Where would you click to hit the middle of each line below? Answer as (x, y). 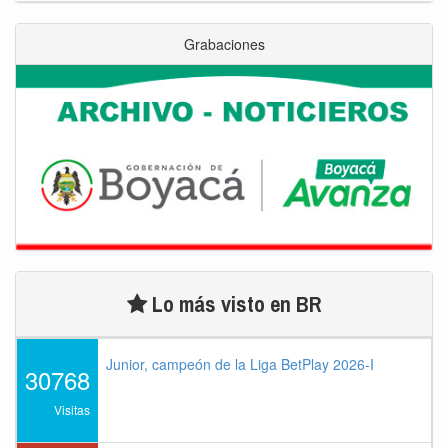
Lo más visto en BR (234, 304)
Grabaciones (224, 44)
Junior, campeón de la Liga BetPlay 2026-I (240, 364)
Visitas (72, 410)
